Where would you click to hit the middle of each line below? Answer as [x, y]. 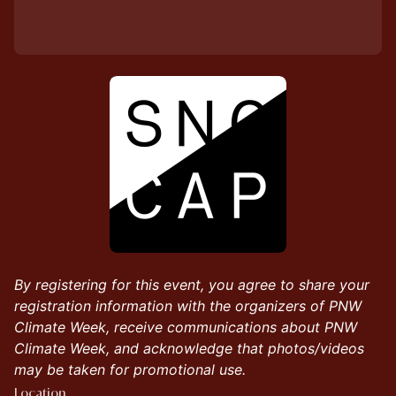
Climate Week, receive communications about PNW [186, 327]
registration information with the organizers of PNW [188, 305]
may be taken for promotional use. [130, 369]
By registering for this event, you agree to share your [192, 284]
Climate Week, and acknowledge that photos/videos [189, 348]
